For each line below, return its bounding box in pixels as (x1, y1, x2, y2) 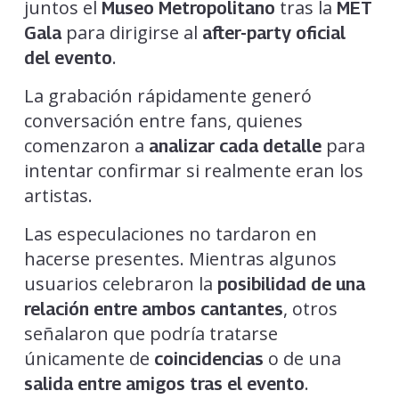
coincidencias (153, 347, 264, 370)
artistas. (23, 183, 93, 208)
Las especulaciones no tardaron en (23, 221, 317, 246)
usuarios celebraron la (23, 271, 213, 296)
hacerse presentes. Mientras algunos (23, 246, 337, 271)
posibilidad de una (212, 273, 365, 295)
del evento (23, 46, 112, 69)
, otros (282, 296, 338, 321)
